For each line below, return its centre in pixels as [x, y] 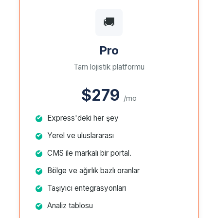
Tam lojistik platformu [109, 67]
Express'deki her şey [83, 118]
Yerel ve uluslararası [81, 136]
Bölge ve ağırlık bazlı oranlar [93, 171]
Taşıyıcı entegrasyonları [87, 188]
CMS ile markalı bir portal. [89, 153]
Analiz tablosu [70, 206]
